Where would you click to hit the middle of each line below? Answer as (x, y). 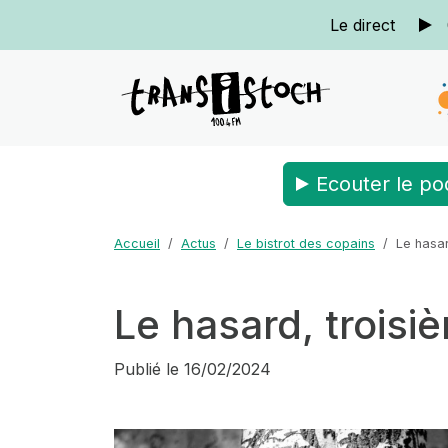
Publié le (146, 369)
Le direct (362, 25)
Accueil (137, 243)
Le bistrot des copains (306, 243)
